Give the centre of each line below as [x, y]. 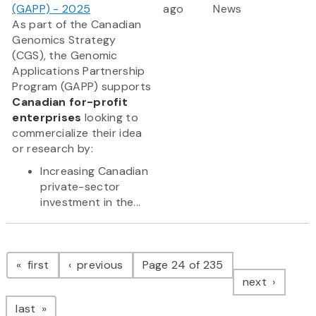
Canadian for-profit [70, 102]
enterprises [47, 118]
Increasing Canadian [95, 171]
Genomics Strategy [64, 40]
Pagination [62, 251]
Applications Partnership [79, 71]
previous [98, 265]
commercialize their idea [77, 133]
